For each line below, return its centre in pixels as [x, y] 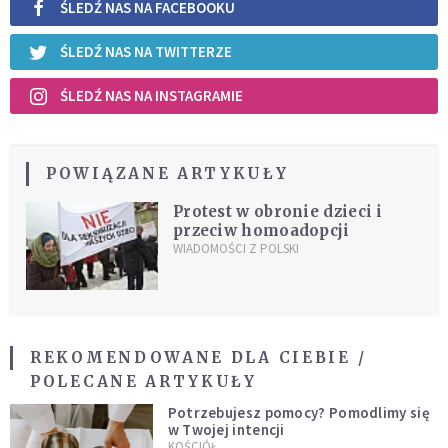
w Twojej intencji [226, 429]
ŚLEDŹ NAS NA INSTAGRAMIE [151, 96]
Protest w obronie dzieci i [277, 211]
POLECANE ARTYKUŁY [143, 381]
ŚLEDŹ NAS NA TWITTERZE [146, 52]
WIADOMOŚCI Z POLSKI [235, 248]
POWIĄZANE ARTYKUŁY [167, 173]
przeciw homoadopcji [261, 230]
